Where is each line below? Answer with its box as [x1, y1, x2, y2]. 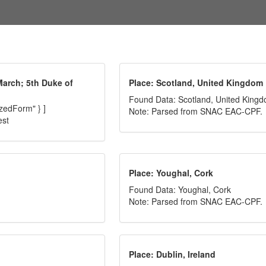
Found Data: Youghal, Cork [129, 183, 232, 195]
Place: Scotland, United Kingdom [129, 77, 264, 88]
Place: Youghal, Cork [129, 167, 214, 179]
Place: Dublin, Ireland [129, 248, 216, 260]
